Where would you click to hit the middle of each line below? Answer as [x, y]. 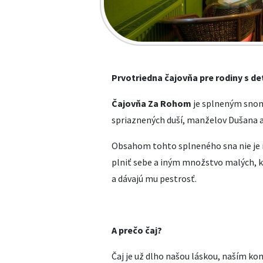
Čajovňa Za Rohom [151, 103]
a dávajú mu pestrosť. [154, 178]
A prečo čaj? [137, 230]
